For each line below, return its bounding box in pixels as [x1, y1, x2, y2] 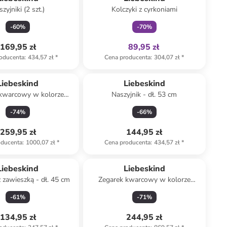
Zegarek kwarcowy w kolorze [98, 175, 191, 184]
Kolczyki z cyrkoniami [111, 5, 177, 14]
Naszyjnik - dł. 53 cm [111, 90, 177, 99]
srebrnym [129, 185, 160, 195]
